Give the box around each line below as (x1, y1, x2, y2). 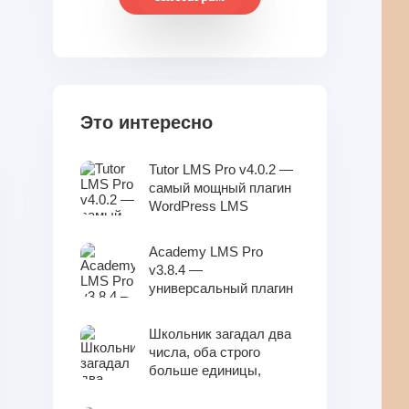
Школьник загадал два (149, 326, 291, 341)
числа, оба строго (149, 344, 260, 360)
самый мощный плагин (149, 180, 291, 195)
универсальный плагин (149, 280, 293, 296)
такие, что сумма (149, 381, 256, 396)
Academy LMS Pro (149, 244, 263, 259)
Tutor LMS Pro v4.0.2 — (149, 162, 293, 177)
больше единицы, (149, 362, 261, 378)
